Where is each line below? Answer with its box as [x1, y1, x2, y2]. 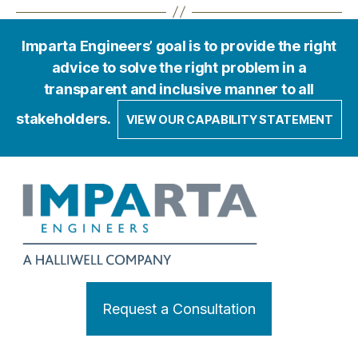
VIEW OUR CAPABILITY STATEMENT [125, 112, 333, 126]
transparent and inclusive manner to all [43, 80, 315, 97]
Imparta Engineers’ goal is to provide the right [21, 37, 337, 54]
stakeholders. [16, 109, 113, 127]
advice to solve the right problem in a [51, 58, 307, 76]
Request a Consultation [102, 300, 256, 318]
